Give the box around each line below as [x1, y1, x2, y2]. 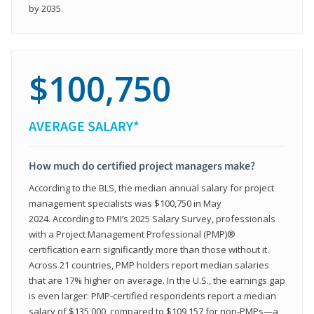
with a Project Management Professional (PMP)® [29, 227, 235, 240]
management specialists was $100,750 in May [29, 196, 221, 210]
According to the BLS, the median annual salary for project [29, 181, 274, 194]
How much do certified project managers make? [29, 158, 255, 174]
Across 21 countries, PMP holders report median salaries [29, 258, 269, 271]
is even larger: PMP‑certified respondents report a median [29, 289, 276, 302]
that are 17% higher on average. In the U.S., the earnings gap [29, 273, 285, 287]
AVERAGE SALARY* [29, 116, 139, 137]
